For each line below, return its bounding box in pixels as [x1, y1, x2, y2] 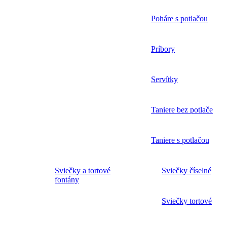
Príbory [151, 45, 175, 54]
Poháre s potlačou [151, 14, 208, 23]
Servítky [151, 75, 178, 84]
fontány [55, 175, 79, 184]
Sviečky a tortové [55, 166, 110, 175]
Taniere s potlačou [151, 136, 209, 145]
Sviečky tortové [162, 197, 212, 206]
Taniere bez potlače [151, 105, 213, 115]
